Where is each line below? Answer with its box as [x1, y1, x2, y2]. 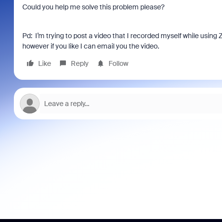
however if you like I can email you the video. [22, 42, 161, 51]
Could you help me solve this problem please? [22, 2, 166, 11]
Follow [108, 59, 128, 68]
